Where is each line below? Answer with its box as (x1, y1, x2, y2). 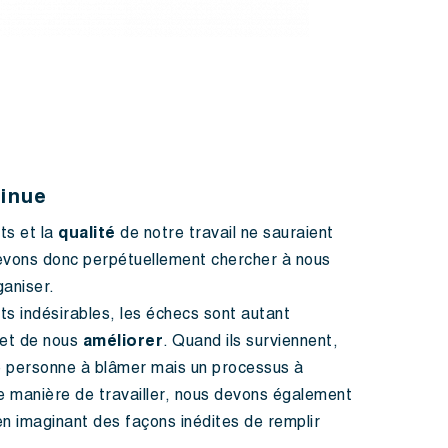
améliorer (82, 335, 163, 351)
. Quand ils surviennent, (163, 335, 338, 351)
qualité (58, 227, 120, 243)
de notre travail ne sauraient (120, 227, 334, 243)
